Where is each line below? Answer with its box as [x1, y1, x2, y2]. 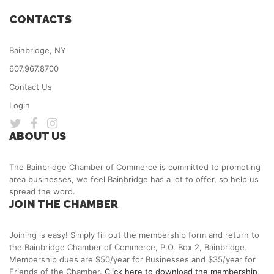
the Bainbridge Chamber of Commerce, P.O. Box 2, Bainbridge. [9, 242, 247, 253]
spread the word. [9, 187, 75, 197]
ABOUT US [9, 130, 66, 143]
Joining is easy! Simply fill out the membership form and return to [9, 230, 259, 240]
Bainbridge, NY [9, 45, 66, 56]
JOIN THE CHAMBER [9, 198, 118, 211]
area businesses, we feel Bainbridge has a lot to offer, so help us [9, 174, 259, 185]
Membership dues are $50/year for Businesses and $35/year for [9, 254, 256, 265]
